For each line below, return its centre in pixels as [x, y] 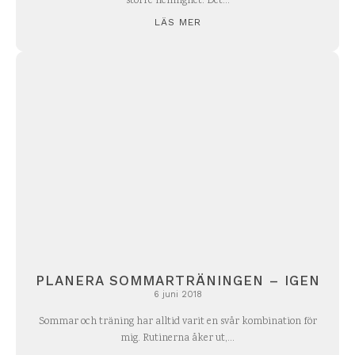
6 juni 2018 [177, 295]
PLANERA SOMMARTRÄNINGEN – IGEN [177, 281]
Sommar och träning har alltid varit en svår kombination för [177, 323]
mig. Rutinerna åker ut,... [177, 339]
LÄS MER [177, 22]
